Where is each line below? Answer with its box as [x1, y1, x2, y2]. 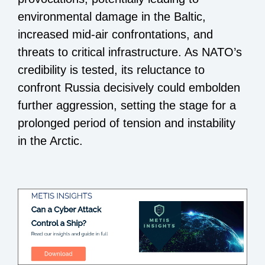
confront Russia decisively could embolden [18, 80, 240, 94]
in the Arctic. [18, 134, 83, 147]
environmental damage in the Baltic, [18, 9, 206, 23]
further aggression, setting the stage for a [18, 98, 236, 112]
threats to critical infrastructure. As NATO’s [18, 45, 242, 59]
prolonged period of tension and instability [18, 116, 235, 130]
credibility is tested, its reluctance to [18, 63, 205, 76]
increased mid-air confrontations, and [18, 27, 213, 41]
